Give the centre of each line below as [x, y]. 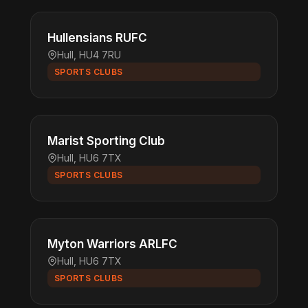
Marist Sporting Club [106, 141]
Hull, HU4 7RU [89, 55]
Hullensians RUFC [97, 38]
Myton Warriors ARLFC [112, 244]
